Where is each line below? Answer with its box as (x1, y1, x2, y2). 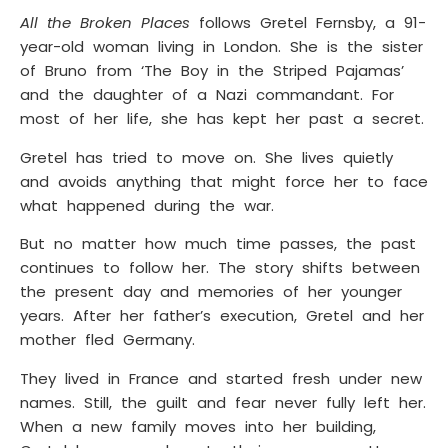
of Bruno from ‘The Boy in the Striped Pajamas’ (20, 60, 404, 82)
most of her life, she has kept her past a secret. (20, 108, 424, 130)
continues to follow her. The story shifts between (20, 257, 420, 279)
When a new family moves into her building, (20, 415, 376, 437)
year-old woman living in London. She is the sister (20, 36, 423, 58)
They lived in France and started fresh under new (20, 367, 422, 389)
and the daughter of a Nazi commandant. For (20, 84, 394, 106)
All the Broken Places (20, 12, 199, 34)
